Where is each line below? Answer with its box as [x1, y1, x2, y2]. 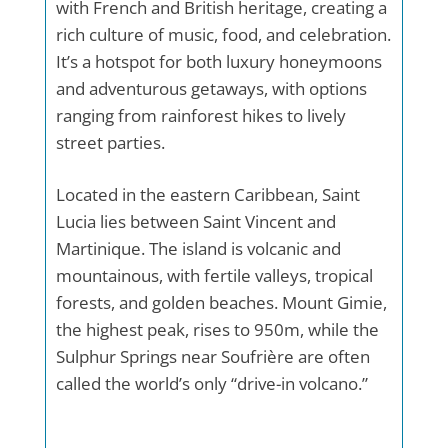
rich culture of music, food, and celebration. [56, 23, 391, 47]
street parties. [56, 131, 165, 155]
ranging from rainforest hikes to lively [56, 104, 346, 128]
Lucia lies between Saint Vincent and [56, 210, 336, 234]
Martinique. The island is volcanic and [56, 237, 341, 261]
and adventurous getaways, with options [56, 77, 367, 101]
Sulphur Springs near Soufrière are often [56, 345, 370, 369]
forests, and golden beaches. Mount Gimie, [56, 291, 387, 315]
